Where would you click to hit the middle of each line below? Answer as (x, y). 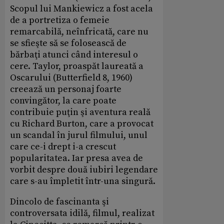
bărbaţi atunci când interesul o (74, 55)
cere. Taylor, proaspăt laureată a (77, 66)
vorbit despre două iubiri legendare (84, 170)
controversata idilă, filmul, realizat (82, 213)
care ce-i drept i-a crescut (63, 147)
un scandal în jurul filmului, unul (79, 135)
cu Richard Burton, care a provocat (82, 124)
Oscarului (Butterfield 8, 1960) (71, 78)
